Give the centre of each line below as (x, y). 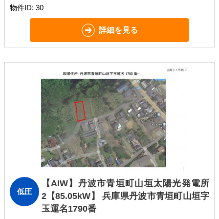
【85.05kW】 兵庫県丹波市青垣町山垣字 (128, 196)
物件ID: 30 (26, 8)
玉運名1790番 (69, 209)
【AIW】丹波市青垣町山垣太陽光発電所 (125, 183)
